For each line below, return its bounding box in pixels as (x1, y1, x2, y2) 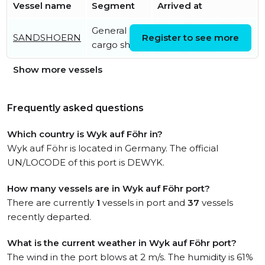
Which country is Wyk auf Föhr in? (7, 128, 163, 140)
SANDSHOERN (13, 32, 81, 43)
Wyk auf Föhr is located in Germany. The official (7, 143, 218, 154)
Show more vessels (13, 64, 102, 75)
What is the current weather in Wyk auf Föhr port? (7, 237, 237, 248)
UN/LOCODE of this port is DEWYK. (7, 157, 164, 168)
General (92, 25, 127, 36)
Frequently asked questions (7, 102, 144, 114)
